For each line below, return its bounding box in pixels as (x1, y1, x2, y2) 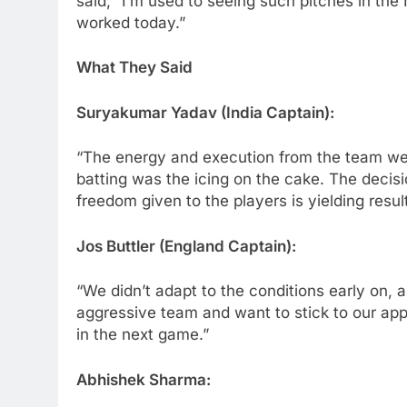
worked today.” (76, 13, 185, 32)
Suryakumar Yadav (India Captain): (76, 103, 334, 122)
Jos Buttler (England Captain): (76, 236, 296, 255)
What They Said (76, 58, 193, 77)
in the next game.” (76, 325, 209, 344)
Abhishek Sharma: (76, 370, 211, 389)
